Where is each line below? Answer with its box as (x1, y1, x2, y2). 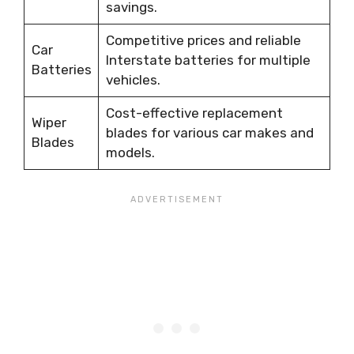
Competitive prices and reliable (105, 32, 301, 48)
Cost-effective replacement (105, 105, 283, 121)
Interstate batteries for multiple (105, 52, 311, 68)
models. (105, 145, 155, 160)
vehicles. (105, 72, 160, 88)
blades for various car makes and (105, 125, 314, 141)
